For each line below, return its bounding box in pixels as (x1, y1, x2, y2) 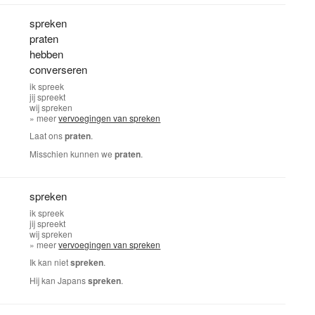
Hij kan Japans (30, 274, 89, 286)
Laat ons (30, 129, 65, 141)
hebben (30, 46, 64, 61)
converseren (30, 62, 88, 77)
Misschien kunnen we (30, 148, 115, 160)
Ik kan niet (30, 256, 71, 268)
